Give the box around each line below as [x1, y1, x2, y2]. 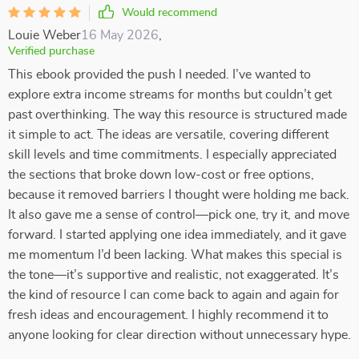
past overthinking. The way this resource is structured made [8, 108, 347, 121]
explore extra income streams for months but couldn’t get [8, 88, 332, 101]
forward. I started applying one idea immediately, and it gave [8, 228, 346, 241]
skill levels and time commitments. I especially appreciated [8, 148, 337, 161]
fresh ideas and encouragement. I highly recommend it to [8, 309, 329, 321]
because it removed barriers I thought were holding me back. [8, 188, 349, 201]
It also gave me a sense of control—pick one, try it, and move [8, 208, 349, 221]
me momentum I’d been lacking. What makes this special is [8, 248, 342, 261]
